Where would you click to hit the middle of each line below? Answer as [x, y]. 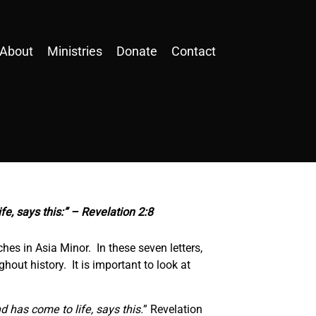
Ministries [75, 51]
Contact [194, 51]
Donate [137, 51]
